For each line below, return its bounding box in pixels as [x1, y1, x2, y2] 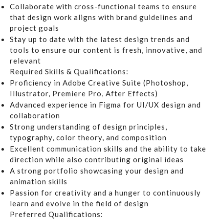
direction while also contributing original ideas [10, 155, 184, 164]
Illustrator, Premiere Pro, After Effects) [10, 89, 158, 98]
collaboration [10, 111, 60, 120]
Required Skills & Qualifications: [10, 67, 129, 76]
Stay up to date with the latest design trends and [10, 35, 190, 44]
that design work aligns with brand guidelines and [10, 13, 193, 22]
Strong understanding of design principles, [10, 122, 167, 131]
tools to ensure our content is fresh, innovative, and [10, 45, 202, 55]
